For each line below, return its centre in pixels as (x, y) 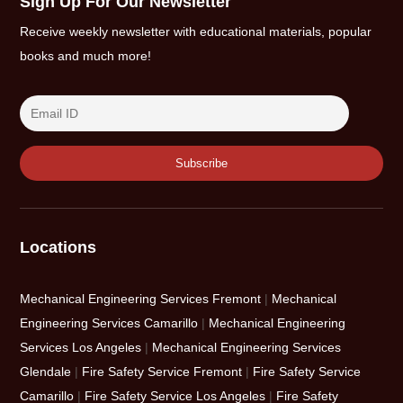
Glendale (46, 371)
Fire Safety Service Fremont (162, 371)
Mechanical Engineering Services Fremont (141, 298)
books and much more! (86, 55)
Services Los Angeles (81, 347)
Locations (58, 247)
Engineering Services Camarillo (109, 322)
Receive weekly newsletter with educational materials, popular (196, 31)
